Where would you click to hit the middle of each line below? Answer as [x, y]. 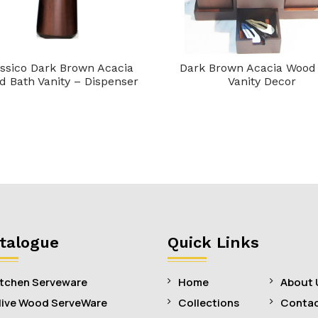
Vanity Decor [262, 82]
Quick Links [213, 243]
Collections [209, 303]
